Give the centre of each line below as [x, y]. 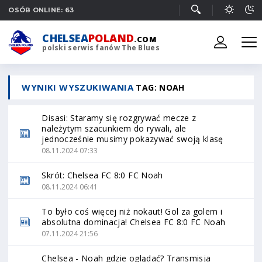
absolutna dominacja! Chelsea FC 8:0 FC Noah [134, 222]
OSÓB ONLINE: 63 [41, 10]
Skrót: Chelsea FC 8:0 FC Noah [102, 175]
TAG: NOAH [160, 87]
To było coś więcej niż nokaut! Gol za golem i [132, 211]
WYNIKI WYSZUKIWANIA [79, 87]
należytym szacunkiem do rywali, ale [114, 128]
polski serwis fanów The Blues [101, 48]
